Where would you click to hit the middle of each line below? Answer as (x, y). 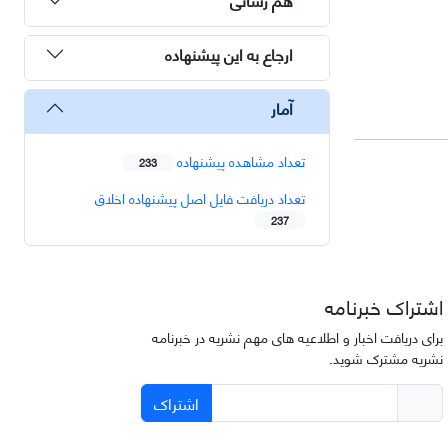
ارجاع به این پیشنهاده (229, 54)
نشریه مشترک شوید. (385, 357)
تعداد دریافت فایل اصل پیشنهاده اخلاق (200, 197)
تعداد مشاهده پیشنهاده (239, 160)
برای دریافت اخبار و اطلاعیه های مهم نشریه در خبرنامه (297, 336)
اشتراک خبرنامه (383, 305)
